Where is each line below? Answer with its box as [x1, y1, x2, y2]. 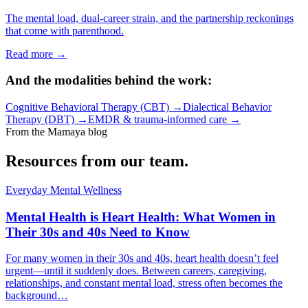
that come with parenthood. [5, 24, 124, 36]
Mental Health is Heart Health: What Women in [5, 209, 276, 224]
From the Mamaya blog [5, 126, 107, 138]
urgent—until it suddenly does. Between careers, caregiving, [5, 265, 267, 277]
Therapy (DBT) [5, 113, 74, 126]
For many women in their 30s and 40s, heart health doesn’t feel [5, 252, 278, 265]
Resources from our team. [5, 152, 188, 170]
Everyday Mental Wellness [5, 184, 122, 196]
